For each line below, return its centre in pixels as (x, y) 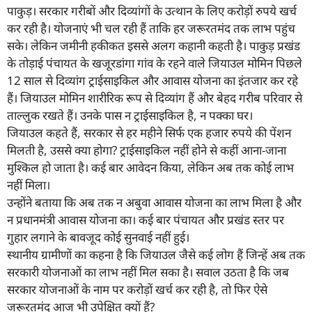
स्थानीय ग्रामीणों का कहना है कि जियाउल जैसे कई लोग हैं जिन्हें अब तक (156, 254)
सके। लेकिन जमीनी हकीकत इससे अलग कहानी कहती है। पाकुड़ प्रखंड (154, 45)
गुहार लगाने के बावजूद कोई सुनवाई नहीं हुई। (98, 237)
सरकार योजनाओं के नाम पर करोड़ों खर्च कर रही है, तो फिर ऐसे (137, 289)
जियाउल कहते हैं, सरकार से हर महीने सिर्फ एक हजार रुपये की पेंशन (149, 132)
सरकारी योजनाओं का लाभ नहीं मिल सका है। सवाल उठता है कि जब (148, 272)
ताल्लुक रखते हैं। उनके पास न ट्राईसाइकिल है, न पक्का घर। (130, 115)
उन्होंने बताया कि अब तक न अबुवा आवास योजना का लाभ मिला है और (154, 202)
